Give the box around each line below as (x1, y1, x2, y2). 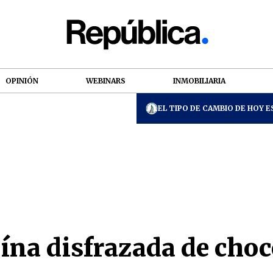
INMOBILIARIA (173, 76, 225, 85)
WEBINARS (86, 76, 126, 85)
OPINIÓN (5, 76, 38, 85)
